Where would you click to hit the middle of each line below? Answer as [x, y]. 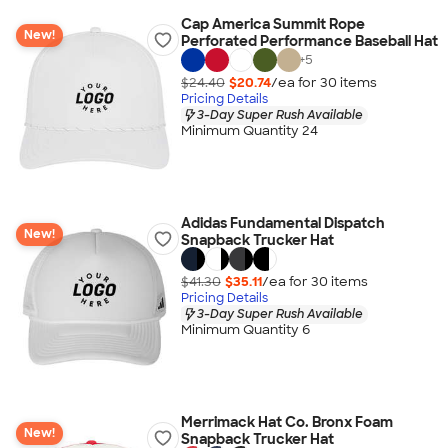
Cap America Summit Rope [272, 24]
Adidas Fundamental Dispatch [282, 223]
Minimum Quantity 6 [245, 330]
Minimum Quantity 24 [249, 131]
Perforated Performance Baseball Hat [309, 41]
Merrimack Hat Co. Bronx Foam [286, 422]
